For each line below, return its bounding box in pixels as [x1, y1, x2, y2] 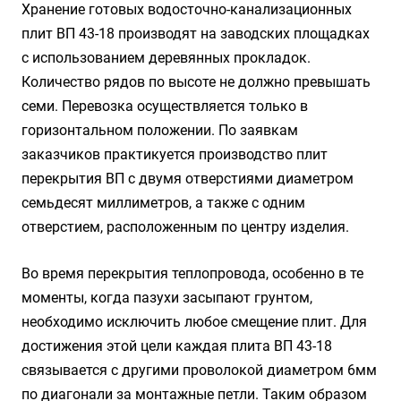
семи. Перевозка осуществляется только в [21, 98, 308, 115]
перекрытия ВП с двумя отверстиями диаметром [21, 170, 354, 187]
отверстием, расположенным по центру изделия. [21, 218, 349, 235]
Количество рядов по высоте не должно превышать [21, 73, 371, 90]
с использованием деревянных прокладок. [21, 49, 311, 66]
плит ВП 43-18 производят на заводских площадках [21, 25, 370, 42]
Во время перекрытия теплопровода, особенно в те [21, 265, 363, 282]
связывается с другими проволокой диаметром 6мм [21, 362, 377, 379]
